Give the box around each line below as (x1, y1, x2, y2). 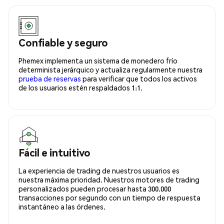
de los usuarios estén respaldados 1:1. (18, 82, 142, 92)
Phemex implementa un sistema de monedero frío (18, 55, 177, 65)
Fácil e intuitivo (18, 145, 90, 159)
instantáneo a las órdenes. (18, 201, 105, 211)
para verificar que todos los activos (81, 73, 197, 83)
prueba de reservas (18, 73, 81, 83)
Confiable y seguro (18, 35, 108, 49)
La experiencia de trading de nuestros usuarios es (18, 165, 179, 175)
